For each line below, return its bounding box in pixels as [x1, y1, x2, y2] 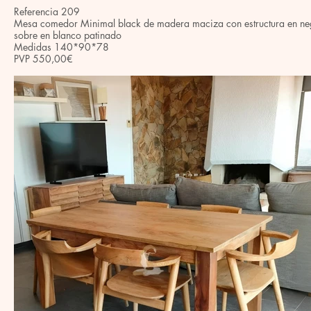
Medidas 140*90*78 [14, 40, 109, 53]
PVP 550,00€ [14, 52, 73, 65]
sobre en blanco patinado [14, 28, 121, 42]
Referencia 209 [14, 5, 80, 18]
